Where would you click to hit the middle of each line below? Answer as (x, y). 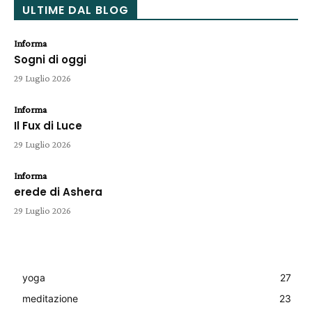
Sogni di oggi (50, 59)
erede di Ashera (58, 192)
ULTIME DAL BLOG (76, 10)
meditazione (50, 298)
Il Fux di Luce (48, 125)
